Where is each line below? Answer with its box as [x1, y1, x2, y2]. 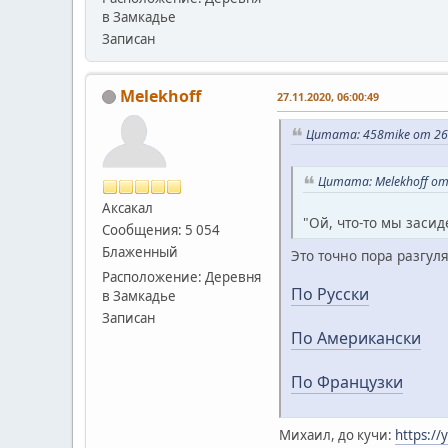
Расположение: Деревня [102, 267, 261, 286]
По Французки [291, 370, 403, 393]
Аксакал [102, 198, 153, 217]
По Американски [291, 326, 421, 349]
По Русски [291, 282, 369, 305]
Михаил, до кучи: [279, 425, 395, 444]
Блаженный [102, 242, 178, 261]
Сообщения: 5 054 [102, 220, 220, 239]
